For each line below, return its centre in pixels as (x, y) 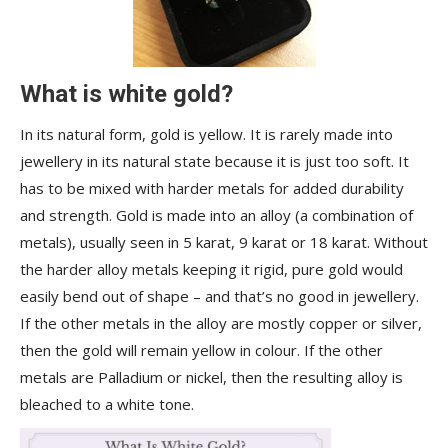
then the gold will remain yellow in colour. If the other (201, 350)
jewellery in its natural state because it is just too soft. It (214, 161)
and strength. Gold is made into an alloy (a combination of (216, 215)
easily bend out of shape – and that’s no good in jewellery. (219, 296)
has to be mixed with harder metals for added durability (212, 188)
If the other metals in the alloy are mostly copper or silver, (221, 323)
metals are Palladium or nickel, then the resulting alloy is (211, 377)
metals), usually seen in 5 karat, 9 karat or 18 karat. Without (224, 242)
